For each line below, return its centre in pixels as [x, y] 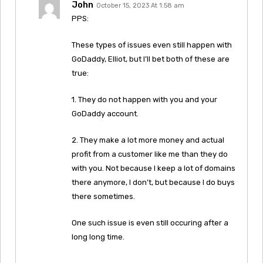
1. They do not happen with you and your [144, 99]
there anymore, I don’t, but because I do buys [153, 182]
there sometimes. [103, 196]
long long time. [98, 237]
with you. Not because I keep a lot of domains [154, 168]
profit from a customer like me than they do [150, 154]
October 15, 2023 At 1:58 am [140, 5]
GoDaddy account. [105, 113]
